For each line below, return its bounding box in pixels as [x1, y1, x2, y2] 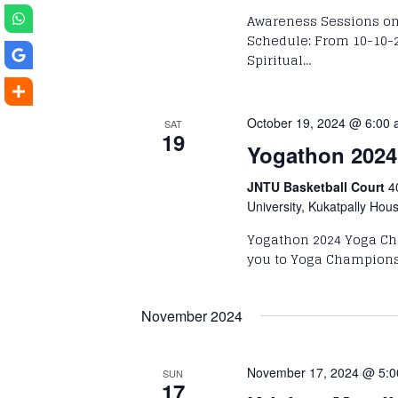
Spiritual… [247, 48, 312, 71]
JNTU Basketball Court [247, 177, 389, 195]
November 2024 [141, 305, 243, 326]
